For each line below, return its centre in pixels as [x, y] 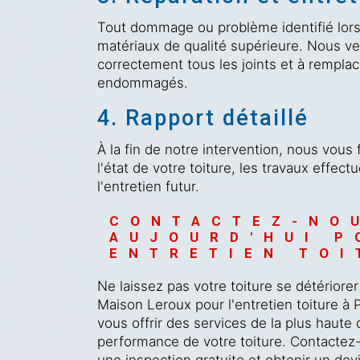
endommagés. [142, 82]
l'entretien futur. [148, 187]
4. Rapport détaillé [202, 118]
